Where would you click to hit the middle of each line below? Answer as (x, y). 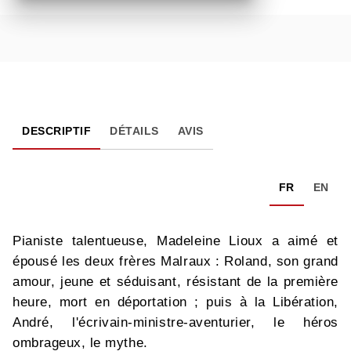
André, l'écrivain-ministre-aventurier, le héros (175, 323)
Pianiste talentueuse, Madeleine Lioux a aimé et (175, 241)
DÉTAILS (134, 131)
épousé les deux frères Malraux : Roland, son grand (175, 262)
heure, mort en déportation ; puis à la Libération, (175, 302)
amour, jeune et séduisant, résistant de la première (175, 282)
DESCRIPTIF (56, 131)
